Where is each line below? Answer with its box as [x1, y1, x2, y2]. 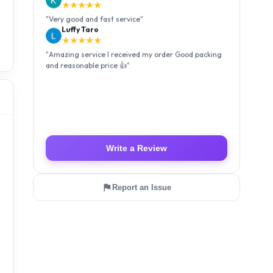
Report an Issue [112, 183, 171, 192]
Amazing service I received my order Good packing [49, 50, 222, 59]
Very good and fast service [49, 15, 140, 24]
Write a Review [106, 143, 167, 153]
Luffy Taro [62, 25, 99, 34]
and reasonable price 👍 [46, 61, 127, 70]
